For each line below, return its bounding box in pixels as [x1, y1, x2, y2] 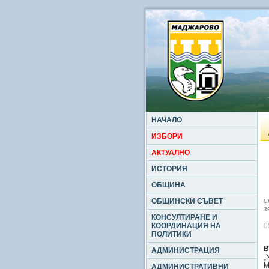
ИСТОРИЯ [151, 165, 187, 173]
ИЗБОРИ [151, 132, 183, 141]
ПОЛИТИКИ [151, 230, 192, 238]
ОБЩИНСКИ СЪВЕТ [151, 197, 223, 205]
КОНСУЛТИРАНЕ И [151, 213, 217, 222]
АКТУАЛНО [151, 148, 190, 157]
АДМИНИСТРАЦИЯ [151, 246, 220, 255]
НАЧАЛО [151, 116, 182, 124]
